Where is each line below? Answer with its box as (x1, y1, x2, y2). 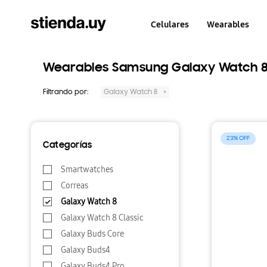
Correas (61, 181, 88, 191)
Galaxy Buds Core (61, 229, 124, 239)
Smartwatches (61, 164, 113, 175)
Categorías (43, 141, 92, 150)
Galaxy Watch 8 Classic (61, 213, 144, 223)
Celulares (151, 19, 190, 30)
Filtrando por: (43, 89, 89, 96)
